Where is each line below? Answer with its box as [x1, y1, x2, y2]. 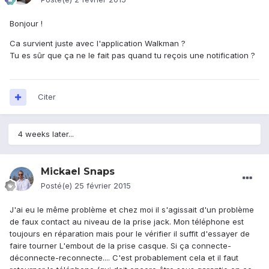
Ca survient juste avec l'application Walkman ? [10, 38, 186, 49]
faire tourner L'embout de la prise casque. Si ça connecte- [10, 241, 231, 251]
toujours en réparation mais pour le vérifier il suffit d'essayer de [10, 229, 250, 239]
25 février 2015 [74, 181, 131, 191]
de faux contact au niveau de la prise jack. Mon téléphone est [10, 217, 244, 227]
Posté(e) [41, 181, 74, 191]
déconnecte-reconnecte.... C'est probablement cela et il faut [10, 253, 238, 263]
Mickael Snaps [41, 166, 115, 178]
